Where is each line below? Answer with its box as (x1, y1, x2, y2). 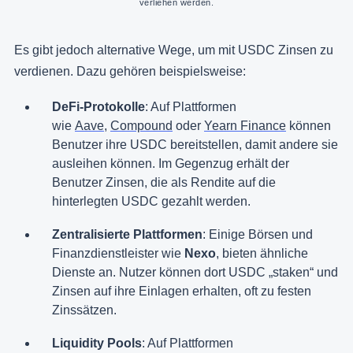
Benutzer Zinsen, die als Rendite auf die (52, 176, 276, 190)
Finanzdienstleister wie (52, 247, 184, 261)
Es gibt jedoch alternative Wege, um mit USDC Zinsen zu (14, 43, 333, 58)
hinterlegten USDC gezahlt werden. (52, 195, 251, 209)
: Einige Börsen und (203, 228, 313, 242)
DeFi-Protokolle (52, 100, 145, 114)
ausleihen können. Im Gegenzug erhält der (52, 157, 289, 171)
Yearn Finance (204, 119, 286, 133)
